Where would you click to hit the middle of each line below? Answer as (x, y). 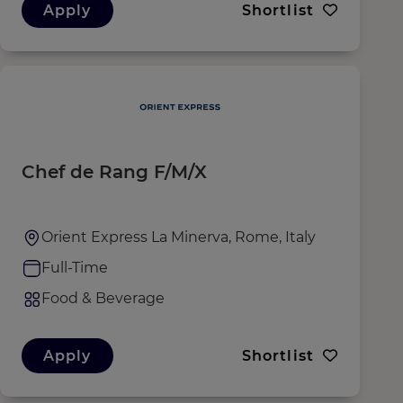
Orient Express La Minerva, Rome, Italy (179, 237)
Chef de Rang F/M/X (114, 172)
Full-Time (75, 268)
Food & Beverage (103, 298)
